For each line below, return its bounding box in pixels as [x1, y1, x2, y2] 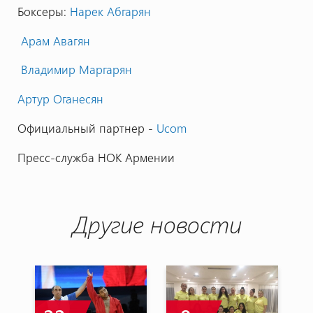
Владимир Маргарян [17, 61, 132, 78]
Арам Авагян [17, 32, 90, 48]
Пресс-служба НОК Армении [17, 149, 175, 165]
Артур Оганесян [17, 91, 103, 107]
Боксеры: [17, 3, 70, 19]
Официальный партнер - [17, 119, 156, 136]
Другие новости [71, 207, 242, 240]
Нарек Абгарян [69, 3, 151, 19]
